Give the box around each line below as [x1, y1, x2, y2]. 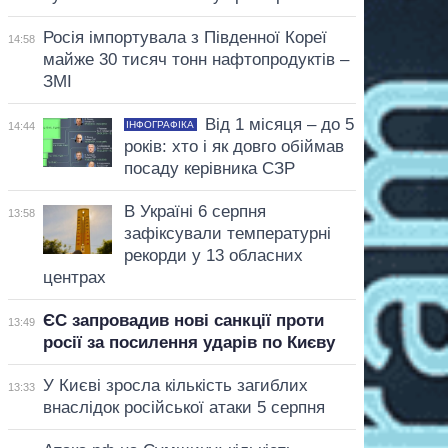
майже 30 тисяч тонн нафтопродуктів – [42, 49, 349, 69]
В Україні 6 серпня [123, 201, 266, 221]
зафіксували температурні [123, 223, 331, 243]
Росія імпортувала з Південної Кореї [42, 27, 327, 47]
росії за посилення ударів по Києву [42, 332, 335, 352]
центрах [42, 267, 106, 287]
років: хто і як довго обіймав [123, 136, 344, 156]
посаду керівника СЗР [123, 158, 295, 178]
